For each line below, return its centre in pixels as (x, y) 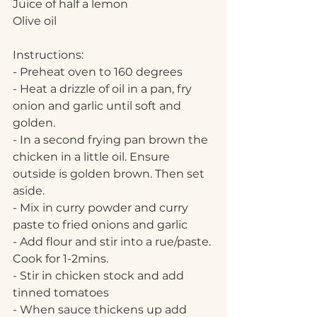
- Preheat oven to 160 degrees (98, 72)
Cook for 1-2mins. (60, 259)
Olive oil (35, 21)
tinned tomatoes (61, 293)
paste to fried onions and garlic (100, 225)
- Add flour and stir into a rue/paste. (113, 242)
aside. (29, 191)
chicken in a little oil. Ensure (93, 157)
